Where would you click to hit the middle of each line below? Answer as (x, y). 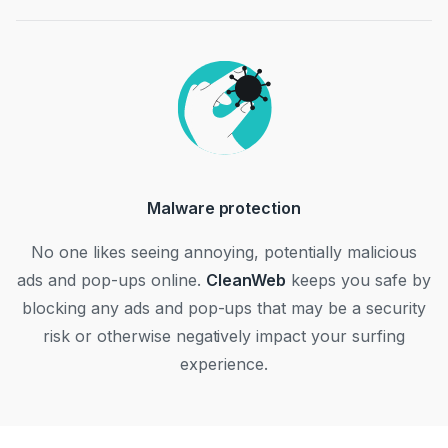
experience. (224, 364)
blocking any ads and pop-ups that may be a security (224, 308)
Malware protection (224, 208)
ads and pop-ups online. (111, 280)
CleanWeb (246, 280)
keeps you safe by (358, 280)
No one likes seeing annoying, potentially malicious (224, 252)
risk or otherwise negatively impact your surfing (224, 336)
